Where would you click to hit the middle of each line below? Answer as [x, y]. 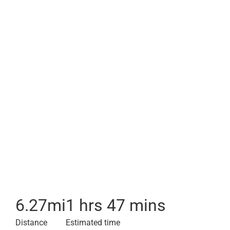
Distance [31, 223]
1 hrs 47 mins [116, 205]
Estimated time [93, 223]
